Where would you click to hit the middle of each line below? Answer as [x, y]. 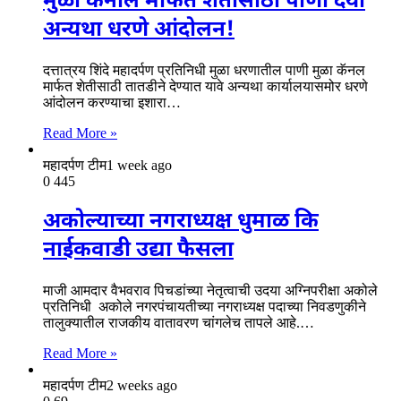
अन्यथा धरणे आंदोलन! [139, 30]
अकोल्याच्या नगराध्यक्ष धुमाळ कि [181, 222]
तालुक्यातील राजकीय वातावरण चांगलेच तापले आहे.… [179, 322]
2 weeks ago [142, 385]
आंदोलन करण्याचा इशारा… [112, 102]
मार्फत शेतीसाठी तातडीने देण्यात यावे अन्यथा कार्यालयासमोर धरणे [205, 86]
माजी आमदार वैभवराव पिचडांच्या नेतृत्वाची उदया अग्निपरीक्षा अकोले [212, 290]
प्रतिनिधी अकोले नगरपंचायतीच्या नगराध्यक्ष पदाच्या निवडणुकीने [205, 306]
